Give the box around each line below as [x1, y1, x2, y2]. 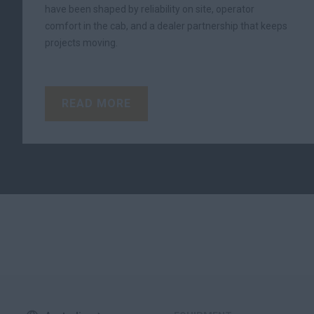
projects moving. [45, 37, 118, 48]
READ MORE [62, 97, 131, 110]
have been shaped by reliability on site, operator [45, 4, 254, 15]
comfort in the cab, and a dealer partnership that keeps [45, 20, 287, 32]
